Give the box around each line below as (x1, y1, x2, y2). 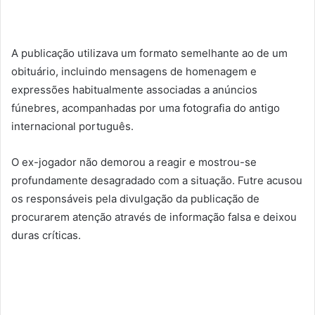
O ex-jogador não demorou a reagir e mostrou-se (11, 155, 257, 169)
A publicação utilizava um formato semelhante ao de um (11, 46, 288, 60)
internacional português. (11, 119, 134, 133)
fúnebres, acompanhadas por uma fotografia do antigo (11, 101, 280, 115)
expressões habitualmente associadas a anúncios (11, 82, 257, 96)
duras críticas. (11, 228, 81, 242)
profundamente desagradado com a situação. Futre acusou (11, 173, 302, 187)
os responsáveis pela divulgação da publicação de (11, 191, 259, 205)
